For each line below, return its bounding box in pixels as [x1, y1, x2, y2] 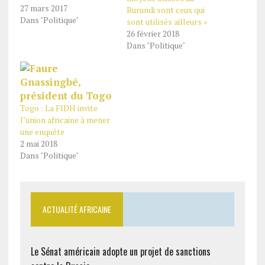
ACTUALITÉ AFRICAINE [42, 203, 111, 215]
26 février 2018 [126, 28, 179, 39]
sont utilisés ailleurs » [126, 16, 208, 27]
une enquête [20, 126, 64, 137]
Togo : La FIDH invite [20, 102, 98, 114]
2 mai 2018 [20, 138, 57, 149]
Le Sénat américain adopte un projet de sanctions [30, 244, 211, 258]
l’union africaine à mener [20, 114, 110, 125]
